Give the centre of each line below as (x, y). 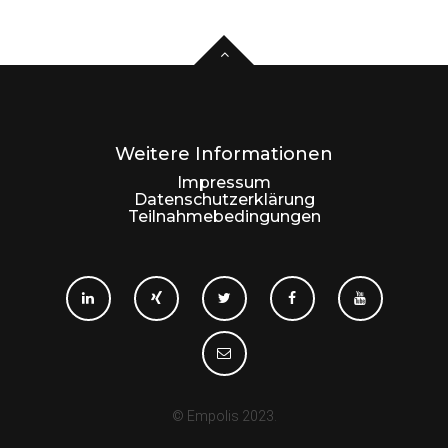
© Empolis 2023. (224, 416)
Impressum (224, 182)
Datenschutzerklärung (224, 199)
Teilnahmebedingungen (224, 216)
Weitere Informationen (224, 154)
